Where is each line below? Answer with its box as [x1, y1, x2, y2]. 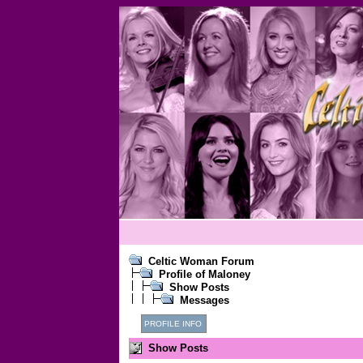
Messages [180, 294, 229, 306]
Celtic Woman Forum [148, 255, 254, 267]
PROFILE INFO [144, 319, 202, 328]
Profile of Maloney [159, 268, 250, 280]
